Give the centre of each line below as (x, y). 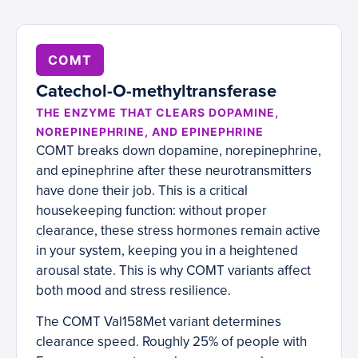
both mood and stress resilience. (133, 291)
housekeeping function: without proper (151, 211)
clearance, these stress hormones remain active (178, 231)
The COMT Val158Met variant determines (159, 322)
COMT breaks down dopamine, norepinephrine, (179, 151)
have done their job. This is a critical (142, 191)
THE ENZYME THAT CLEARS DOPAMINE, (157, 113)
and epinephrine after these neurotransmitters (174, 171)
